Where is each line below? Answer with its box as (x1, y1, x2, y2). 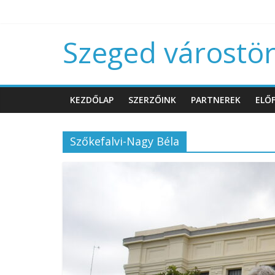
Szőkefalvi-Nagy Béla (70, 134, 179, 149)
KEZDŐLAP (70, 94, 114, 106)
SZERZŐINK (128, 94, 176, 106)
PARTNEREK (191, 94, 241, 106)
